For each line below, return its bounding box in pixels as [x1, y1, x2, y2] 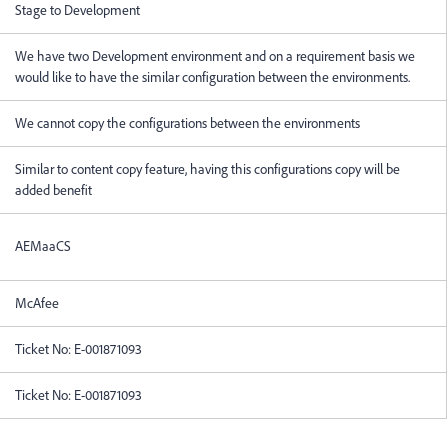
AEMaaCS [15, 237, 71, 255]
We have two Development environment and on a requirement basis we [15, 47, 415, 65]
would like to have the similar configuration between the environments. [15, 68, 410, 86]
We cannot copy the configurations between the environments [15, 114, 360, 132]
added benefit [15, 181, 92, 199]
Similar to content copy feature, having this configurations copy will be [15, 160, 400, 178]
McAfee [15, 294, 59, 312]
